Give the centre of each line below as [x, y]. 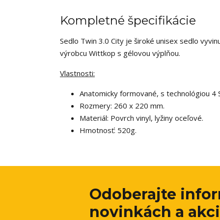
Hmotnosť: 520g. [108, 130]
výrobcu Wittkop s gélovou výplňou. [120, 53]
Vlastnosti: [77, 73]
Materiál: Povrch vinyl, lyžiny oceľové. [141, 118]
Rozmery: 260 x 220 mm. [122, 106]
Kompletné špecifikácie [128, 20]
